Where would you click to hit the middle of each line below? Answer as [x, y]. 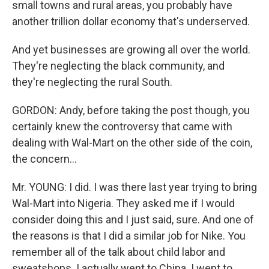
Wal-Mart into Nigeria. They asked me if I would [123, 203]
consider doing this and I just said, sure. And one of [133, 219]
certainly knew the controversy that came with [122, 126]
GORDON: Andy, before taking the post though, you [131, 110]
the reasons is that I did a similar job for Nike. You [129, 236]
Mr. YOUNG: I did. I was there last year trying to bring [134, 187]
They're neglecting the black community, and [118, 66]
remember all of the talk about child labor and [119, 252]
